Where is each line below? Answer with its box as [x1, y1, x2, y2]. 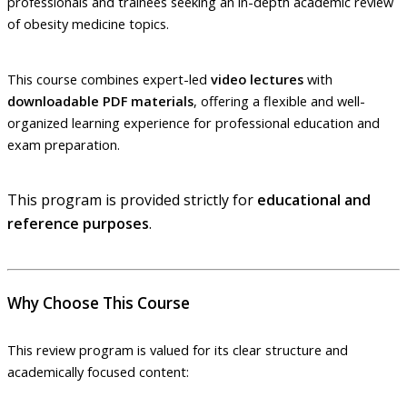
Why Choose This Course [7, 292, 190, 313]
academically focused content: [7, 362, 189, 382]
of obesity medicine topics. [7, 15, 169, 34]
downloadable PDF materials [7, 91, 194, 110]
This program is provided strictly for [7, 190, 257, 211]
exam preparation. [7, 134, 120, 154]
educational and [257, 190, 371, 211]
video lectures [211, 69, 303, 88]
